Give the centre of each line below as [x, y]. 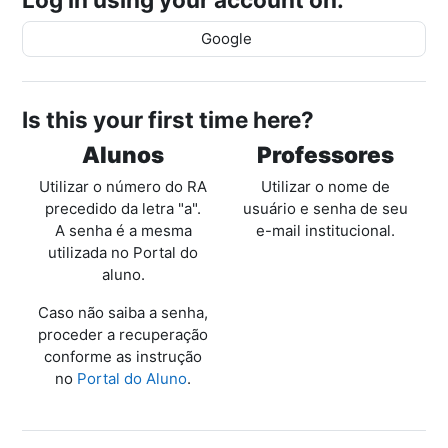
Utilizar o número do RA [123, 187]
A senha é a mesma [123, 231]
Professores [325, 155]
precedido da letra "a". [123, 209]
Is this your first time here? [168, 120]
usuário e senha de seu [325, 209]
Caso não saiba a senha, [123, 313]
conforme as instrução [123, 357]
